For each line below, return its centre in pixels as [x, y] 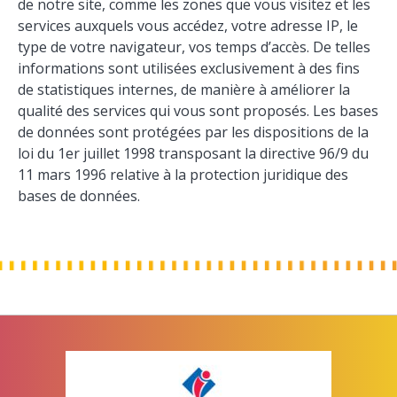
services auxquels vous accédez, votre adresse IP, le [188, 26]
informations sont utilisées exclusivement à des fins [189, 69]
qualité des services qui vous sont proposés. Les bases [198, 111]
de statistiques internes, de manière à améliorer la [184, 90]
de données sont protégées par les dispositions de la [194, 132]
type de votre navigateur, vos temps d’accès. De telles [195, 47]
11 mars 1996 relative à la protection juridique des [183, 175]
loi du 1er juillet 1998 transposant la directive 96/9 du [194, 154]
